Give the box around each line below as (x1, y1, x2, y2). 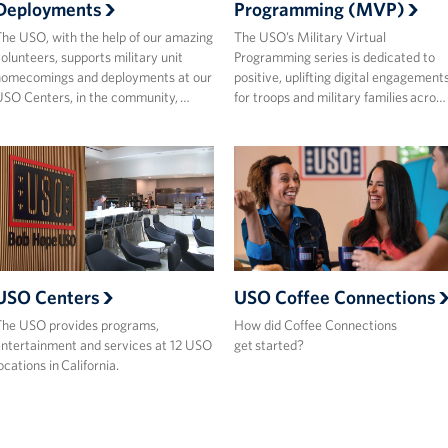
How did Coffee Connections (233, 315, 397, 334)
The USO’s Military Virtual (233, 28, 386, 47)
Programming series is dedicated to (233, 48, 435, 67)
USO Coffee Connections (233, 284, 436, 309)
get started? (233, 335, 304, 354)
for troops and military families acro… (233, 88, 446, 107)
